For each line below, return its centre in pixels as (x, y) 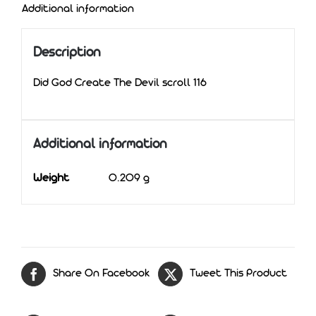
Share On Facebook (101, 274)
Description (67, 53)
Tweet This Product (238, 274)
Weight (51, 178)
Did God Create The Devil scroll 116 (120, 83)
